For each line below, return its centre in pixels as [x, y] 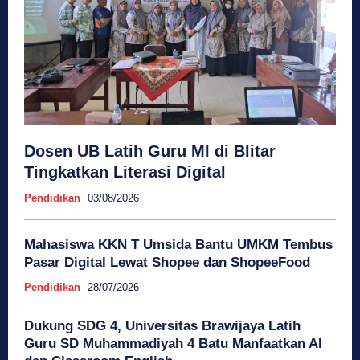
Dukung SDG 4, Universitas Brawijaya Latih [162, 325]
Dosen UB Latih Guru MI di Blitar [150, 151]
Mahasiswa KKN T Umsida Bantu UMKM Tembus [178, 244]
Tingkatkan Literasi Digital [125, 172]
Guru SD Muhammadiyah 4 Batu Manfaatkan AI [173, 343]
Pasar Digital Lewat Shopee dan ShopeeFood [167, 262]
